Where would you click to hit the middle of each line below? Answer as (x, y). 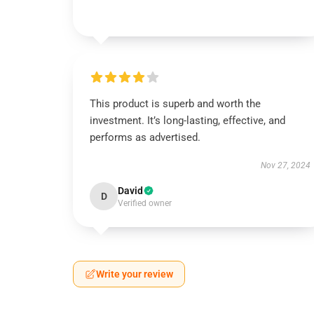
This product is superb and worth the (175, 104)
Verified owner (145, 203)
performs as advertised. (145, 137)
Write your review (135, 274)
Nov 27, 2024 (285, 165)
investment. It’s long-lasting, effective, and (187, 121)
